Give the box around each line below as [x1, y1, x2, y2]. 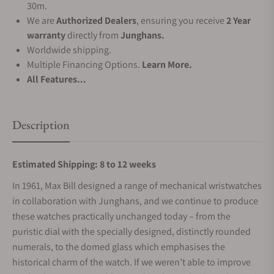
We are [27, 14, 56, 27]
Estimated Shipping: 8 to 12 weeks [12, 158, 156, 171]
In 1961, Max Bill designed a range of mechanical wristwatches [12, 179, 262, 192]
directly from [65, 29, 120, 42]
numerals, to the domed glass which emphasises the [12, 240, 225, 253]
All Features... [27, 73, 86, 86]
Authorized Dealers [56, 14, 136, 27]
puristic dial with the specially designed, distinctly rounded [12, 225, 251, 238]
